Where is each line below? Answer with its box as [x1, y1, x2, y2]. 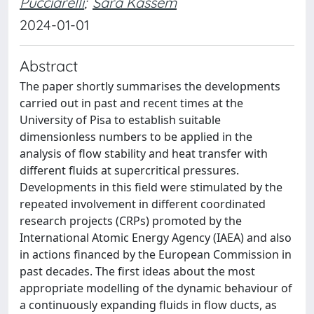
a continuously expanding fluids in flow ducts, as [20, 297, 277, 313]
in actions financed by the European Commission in [20, 247, 292, 262]
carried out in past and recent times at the [20, 95, 243, 111]
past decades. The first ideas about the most [20, 264, 255, 279]
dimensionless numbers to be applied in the [20, 129, 252, 144]
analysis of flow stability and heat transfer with [20, 146, 268, 161]
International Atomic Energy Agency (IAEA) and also [20, 230, 292, 245]
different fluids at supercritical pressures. [20, 163, 239, 178]
